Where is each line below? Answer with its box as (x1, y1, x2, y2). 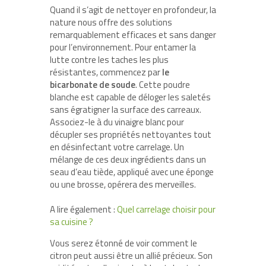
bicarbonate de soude (50, 77, 135, 91)
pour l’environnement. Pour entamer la (50, 40, 196, 54)
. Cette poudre (135, 77, 190, 91)
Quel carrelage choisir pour (117, 202, 216, 216)
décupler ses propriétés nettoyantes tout (50, 127, 211, 141)
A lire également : (50, 202, 117, 216)
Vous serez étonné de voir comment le (50, 236, 197, 250)
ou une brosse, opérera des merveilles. (50, 177, 196, 191)
